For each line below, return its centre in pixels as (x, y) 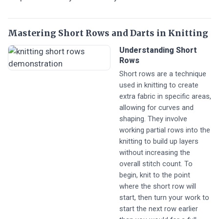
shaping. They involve (153, 119)
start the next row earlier (159, 209)
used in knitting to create (159, 85)
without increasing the (155, 153)
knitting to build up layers (159, 141)
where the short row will (158, 186)
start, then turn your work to (164, 197)
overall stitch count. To (156, 164)
